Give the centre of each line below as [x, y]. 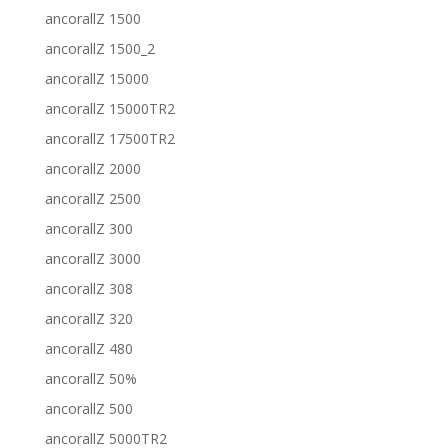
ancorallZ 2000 [92, 168]
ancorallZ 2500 [92, 198]
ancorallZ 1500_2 [99, 48]
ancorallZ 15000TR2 [109, 108]
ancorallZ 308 [88, 288]
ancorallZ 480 [88, 348]
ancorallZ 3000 [92, 258]
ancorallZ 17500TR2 [109, 138]
